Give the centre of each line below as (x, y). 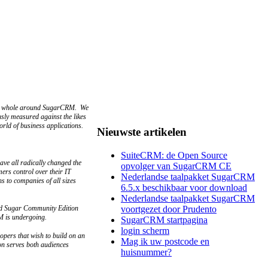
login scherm (145, 231)
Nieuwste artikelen (142, 132)
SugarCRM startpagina (164, 220)
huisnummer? (146, 252)
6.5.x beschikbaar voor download (184, 188)
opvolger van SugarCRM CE (176, 166)
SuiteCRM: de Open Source (174, 156)
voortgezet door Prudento (169, 209)
